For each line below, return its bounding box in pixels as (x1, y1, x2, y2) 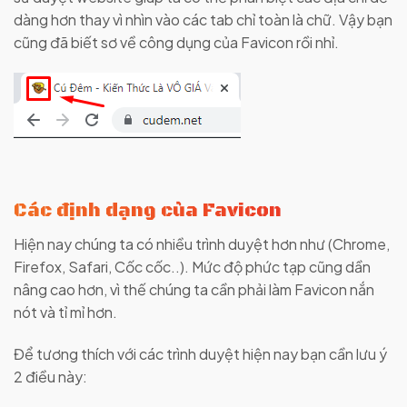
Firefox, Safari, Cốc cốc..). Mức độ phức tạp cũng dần (14, 257, 371, 277)
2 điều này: (14, 366, 87, 386)
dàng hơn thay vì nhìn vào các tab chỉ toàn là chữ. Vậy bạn (14, 10, 392, 30)
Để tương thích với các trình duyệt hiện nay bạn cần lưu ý (14, 343, 387, 363)
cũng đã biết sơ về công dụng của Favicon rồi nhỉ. (14, 33, 339, 53)
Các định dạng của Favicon (14, 198, 282, 223)
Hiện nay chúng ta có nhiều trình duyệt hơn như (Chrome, (14, 234, 390, 254)
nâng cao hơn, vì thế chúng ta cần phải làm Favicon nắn (14, 280, 374, 300)
